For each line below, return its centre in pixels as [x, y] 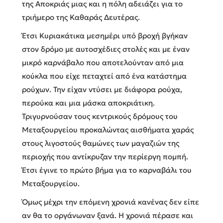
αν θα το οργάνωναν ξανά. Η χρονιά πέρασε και [108, 215]
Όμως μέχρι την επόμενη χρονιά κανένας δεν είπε [111, 202]
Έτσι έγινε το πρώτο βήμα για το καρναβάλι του [107, 170]
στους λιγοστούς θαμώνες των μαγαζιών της [101, 143]
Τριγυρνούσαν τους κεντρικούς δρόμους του [100, 116]
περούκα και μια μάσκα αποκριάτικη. [88, 103]
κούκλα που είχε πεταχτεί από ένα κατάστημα [104, 76]
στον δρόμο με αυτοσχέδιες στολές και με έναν [106, 49]
